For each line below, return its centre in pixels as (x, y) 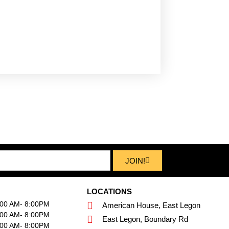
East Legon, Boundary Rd (145, 219)
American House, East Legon (151, 205)
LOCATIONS (109, 192)
